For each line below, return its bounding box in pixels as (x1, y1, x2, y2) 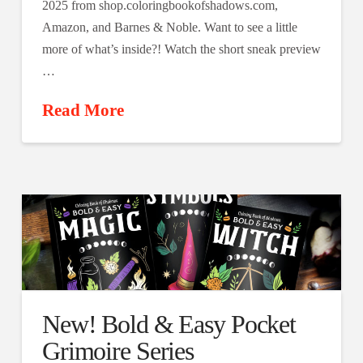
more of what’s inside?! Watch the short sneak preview (41, 42, 321, 57)
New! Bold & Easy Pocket (41, 310, 297, 340)
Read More (41, 101, 124, 120)
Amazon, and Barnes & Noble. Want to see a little (41, 20, 297, 35)
